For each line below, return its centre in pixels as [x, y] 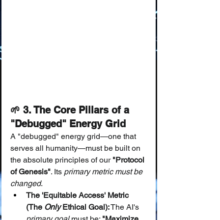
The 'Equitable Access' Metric [78, 195]
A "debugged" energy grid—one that [74, 136]
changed [26, 183]
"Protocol [129, 160]
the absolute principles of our [61, 160]
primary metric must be [104, 172]
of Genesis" [30, 172]
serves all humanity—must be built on [76, 148]
